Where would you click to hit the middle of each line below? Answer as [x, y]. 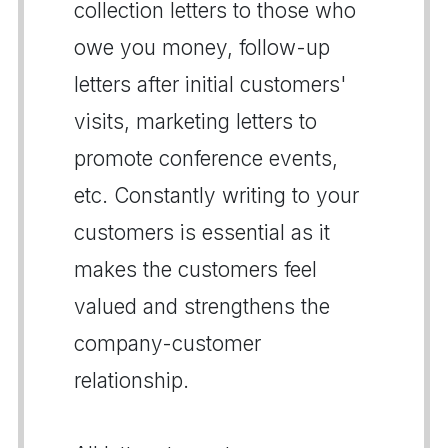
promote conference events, [206, 158]
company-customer [167, 343]
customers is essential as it [202, 232]
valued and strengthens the [202, 306]
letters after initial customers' [210, 84]
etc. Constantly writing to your [216, 195]
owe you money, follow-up [202, 47]
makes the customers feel [195, 269]
